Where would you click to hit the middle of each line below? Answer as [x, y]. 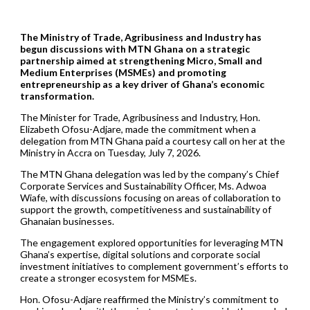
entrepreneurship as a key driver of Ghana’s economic [142, 84]
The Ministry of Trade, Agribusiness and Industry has [140, 37]
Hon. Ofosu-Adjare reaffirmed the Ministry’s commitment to [149, 300]
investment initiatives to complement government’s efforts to [154, 266]
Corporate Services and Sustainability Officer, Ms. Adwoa [143, 186]
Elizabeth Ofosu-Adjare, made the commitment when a [138, 129]
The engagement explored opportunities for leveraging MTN [151, 243]
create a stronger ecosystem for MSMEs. [108, 278]
